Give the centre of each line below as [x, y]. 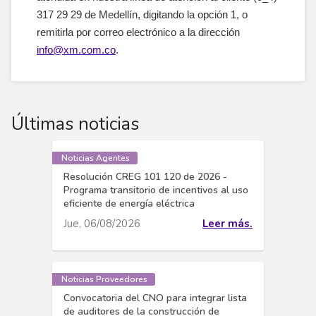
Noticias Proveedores [104, 279]
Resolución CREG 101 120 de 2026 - [145, 177]
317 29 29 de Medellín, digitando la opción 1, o [142, 14]
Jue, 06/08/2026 [102, 224]
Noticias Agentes [96, 158]
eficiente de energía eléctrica [129, 203]
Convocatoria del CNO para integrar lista [155, 298]
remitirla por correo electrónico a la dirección [140, 32]
